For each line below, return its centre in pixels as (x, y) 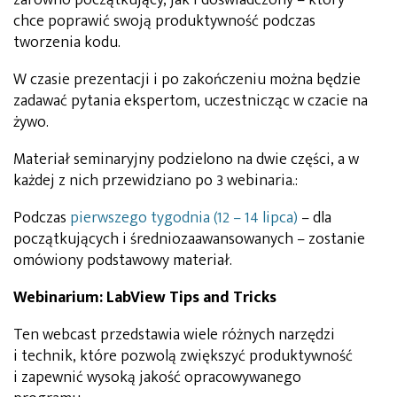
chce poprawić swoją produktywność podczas (164, 21)
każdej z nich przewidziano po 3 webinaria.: (156, 180)
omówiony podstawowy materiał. (123, 260)
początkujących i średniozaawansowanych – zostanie (189, 239)
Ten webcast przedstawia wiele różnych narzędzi (174, 335)
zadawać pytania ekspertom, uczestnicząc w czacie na (191, 101)
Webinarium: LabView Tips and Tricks (145, 297)
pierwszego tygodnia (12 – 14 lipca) (184, 218)
